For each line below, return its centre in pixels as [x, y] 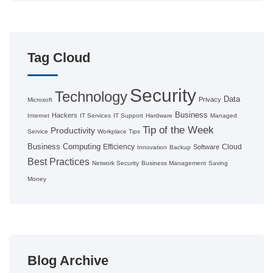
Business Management [174, 163]
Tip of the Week [178, 130]
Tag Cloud [59, 57]
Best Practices [58, 161]
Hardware [159, 115]
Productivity [73, 130]
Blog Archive [68, 260]
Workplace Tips [119, 131]
